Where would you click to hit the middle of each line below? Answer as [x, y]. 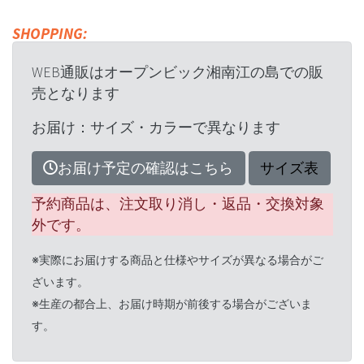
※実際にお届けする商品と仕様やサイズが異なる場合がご [177, 260]
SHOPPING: [50, 33]
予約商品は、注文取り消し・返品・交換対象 [178, 204]
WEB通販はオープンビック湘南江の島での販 [177, 71]
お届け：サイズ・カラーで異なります [156, 127]
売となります [75, 93]
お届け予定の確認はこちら [145, 168]
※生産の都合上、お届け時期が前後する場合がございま [171, 304]
